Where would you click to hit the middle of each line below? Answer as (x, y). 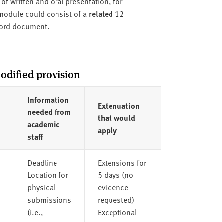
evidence (113, 187)
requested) (116, 199)
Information (48, 99)
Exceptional (117, 211)
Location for (47, 174)
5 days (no (115, 174)
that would (116, 117)
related (101, 13)
